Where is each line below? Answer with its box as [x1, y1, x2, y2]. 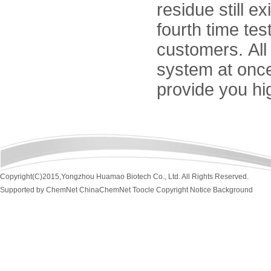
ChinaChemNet [79, 186, 131, 194]
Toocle [132, 186, 154, 194]
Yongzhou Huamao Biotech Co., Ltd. [61, 172, 180, 181]
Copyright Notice [156, 186, 211, 194]
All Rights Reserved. [180, 172, 249, 181]
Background [213, 186, 253, 194]
